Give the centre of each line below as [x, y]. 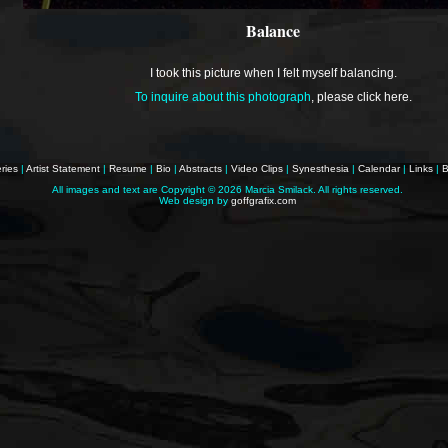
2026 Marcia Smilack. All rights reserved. [310, 189]
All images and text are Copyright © [135, 189]
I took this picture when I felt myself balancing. [273, 73]
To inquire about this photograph [222, 97]
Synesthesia [320, 168]
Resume [128, 168]
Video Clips [257, 168]
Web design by [195, 200]
